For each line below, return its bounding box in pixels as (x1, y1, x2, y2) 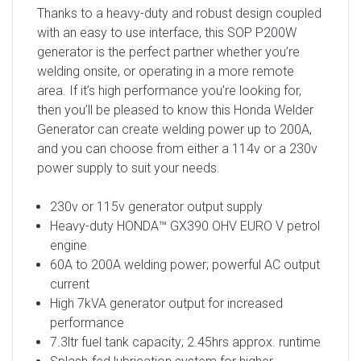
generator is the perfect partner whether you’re (37, 44, 300, 60)
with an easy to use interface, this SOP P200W (37, 24, 297, 40)
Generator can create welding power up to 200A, (37, 121, 312, 137)
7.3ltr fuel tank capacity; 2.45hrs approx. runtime (49, 334, 321, 350)
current (49, 276, 89, 292)
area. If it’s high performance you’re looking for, (37, 82, 301, 98)
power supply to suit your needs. (37, 160, 220, 176)
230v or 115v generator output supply (49, 198, 263, 214)
